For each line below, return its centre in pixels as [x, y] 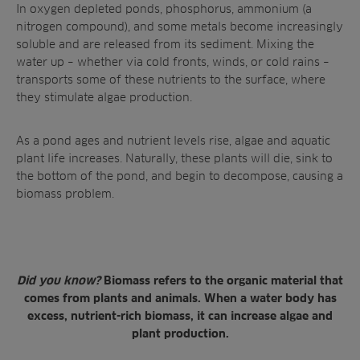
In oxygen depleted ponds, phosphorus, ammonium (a [164, 8]
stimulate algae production [117, 97]
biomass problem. [65, 193]
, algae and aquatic [280, 140]
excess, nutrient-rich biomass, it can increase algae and [180, 316]
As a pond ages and [72, 140]
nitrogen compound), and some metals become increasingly [180, 26]
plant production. [180, 333]
